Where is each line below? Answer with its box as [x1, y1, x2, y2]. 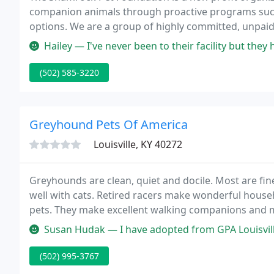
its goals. [29, 34, 70, 48]
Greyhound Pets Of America [29, 116, 188, 133]
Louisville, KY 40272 [94, 138, 182, 151]
